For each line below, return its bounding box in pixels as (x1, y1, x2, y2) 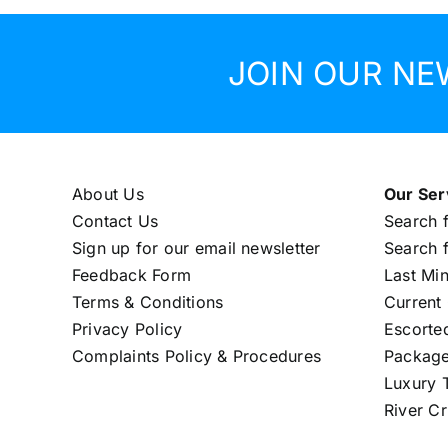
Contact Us (71, 210, 159, 231)
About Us (71, 183, 144, 204)
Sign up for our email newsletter (71, 237, 321, 258)
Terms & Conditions (71, 291, 224, 312)
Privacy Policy (71, 318, 183, 339)
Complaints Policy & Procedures (71, 345, 322, 366)
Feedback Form (71, 264, 192, 285)
